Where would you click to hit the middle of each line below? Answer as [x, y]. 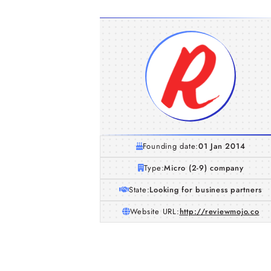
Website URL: [155, 211]
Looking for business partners [206, 190]
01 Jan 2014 [222, 146]
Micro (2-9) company [204, 168]
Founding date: [171, 146]
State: [139, 190]
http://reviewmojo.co [219, 211]
